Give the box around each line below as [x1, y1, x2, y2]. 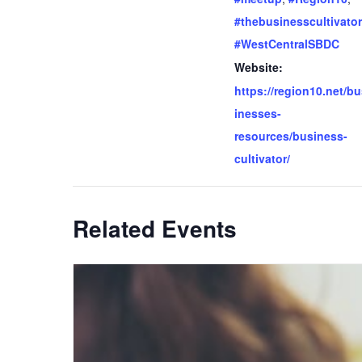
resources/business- [234, 128, 347, 144]
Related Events [73, 212, 237, 245]
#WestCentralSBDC [234, 36, 339, 52]
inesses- [234, 105, 281, 121]
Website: [234, 59, 283, 75]
